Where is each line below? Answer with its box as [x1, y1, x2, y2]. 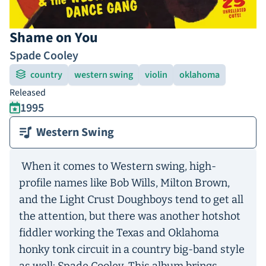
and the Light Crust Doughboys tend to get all [19, 193, 243, 206]
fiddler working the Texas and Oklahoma [19, 226, 219, 239]
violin [145, 68, 167, 81]
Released [9, 86, 46, 99]
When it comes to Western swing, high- [19, 160, 216, 173]
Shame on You [9, 27, 98, 48]
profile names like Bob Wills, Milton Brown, [19, 176, 230, 189]
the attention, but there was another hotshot [19, 210, 240, 223]
